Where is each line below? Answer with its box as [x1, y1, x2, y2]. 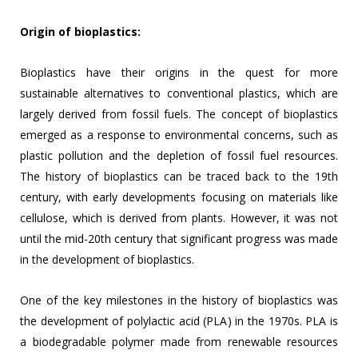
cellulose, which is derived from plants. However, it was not [20, 210, 338, 226]
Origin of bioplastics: [20, 24, 141, 40]
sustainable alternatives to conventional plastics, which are [20, 86, 338, 101]
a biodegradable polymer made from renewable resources [20, 334, 338, 350]
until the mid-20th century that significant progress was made [20, 231, 338, 247]
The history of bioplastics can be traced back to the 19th [20, 169, 338, 185]
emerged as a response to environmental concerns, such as [20, 127, 338, 143]
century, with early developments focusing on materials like [20, 189, 338, 205]
